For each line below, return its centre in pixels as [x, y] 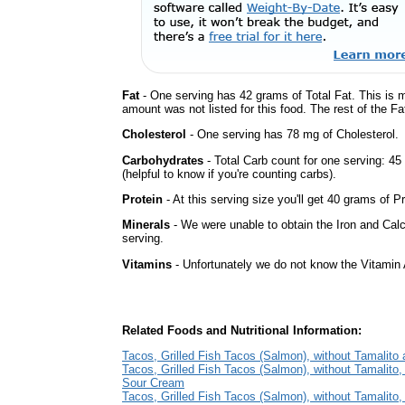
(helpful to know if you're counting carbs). [229, 174]
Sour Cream [153, 383]
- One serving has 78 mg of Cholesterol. [292, 135]
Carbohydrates [163, 160]
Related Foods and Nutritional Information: [242, 330]
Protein [142, 199]
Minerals [146, 225]
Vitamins [147, 264]
